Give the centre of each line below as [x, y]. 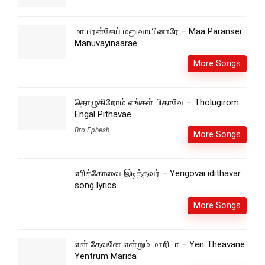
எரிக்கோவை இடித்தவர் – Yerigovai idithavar [158, 173]
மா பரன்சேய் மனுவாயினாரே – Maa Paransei [158, 31]
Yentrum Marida [106, 256]
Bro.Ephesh [92, 130]
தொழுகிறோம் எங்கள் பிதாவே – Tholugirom [157, 102]
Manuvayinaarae [106, 43]
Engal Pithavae [103, 114]
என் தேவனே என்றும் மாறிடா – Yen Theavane [160, 244]
